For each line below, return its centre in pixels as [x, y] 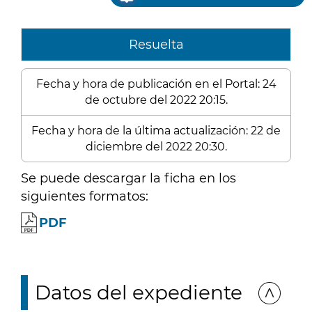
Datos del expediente [139, 292]
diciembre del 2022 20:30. [156, 147]
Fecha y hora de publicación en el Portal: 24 [156, 84]
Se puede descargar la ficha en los [128, 178]
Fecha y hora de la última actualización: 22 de [156, 131]
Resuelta [156, 45]
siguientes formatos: [85, 196]
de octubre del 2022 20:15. [156, 100]
